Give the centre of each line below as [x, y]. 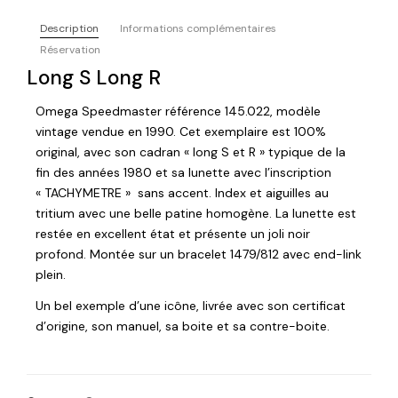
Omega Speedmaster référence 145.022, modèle [178, 111]
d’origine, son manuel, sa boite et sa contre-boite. [183, 326]
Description [69, 28]
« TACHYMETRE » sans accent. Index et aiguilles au [182, 192]
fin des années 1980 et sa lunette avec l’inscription [183, 172]
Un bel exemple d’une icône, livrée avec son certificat [191, 305]
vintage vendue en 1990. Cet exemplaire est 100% [181, 131]
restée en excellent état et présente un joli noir [173, 233]
